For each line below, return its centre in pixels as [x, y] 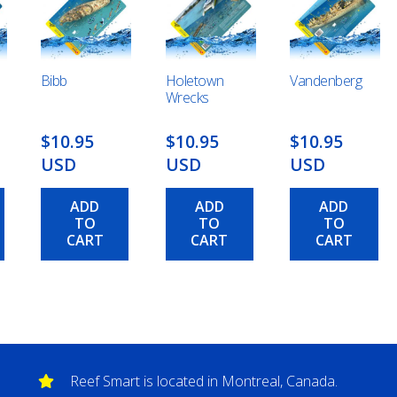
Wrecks [187, 98]
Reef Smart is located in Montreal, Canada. [204, 381]
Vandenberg [326, 81]
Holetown [195, 81]
